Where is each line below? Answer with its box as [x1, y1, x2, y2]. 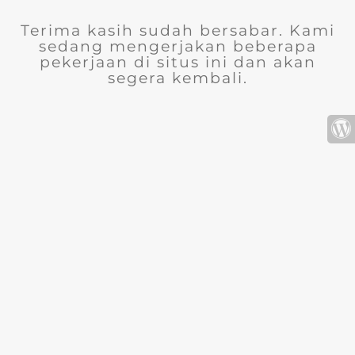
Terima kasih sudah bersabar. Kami [20, 21, 335, 40]
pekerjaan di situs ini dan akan [39, 53, 316, 71]
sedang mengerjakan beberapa [38, 37, 317, 55]
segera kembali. [107, 69, 248, 87]
